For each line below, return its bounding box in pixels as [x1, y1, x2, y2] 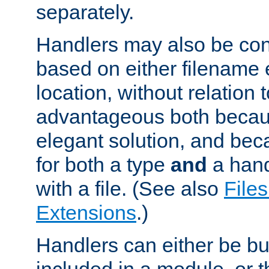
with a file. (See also [36, 177, 224, 200]
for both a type [36, 153, 171, 176]
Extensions [36, 201, 136, 224]
